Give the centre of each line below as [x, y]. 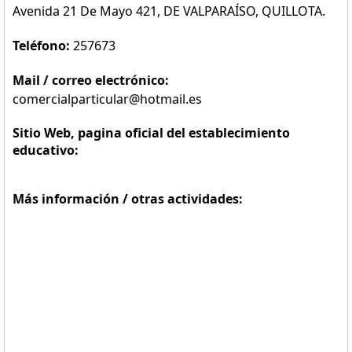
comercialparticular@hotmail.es [107, 99]
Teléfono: [43, 46]
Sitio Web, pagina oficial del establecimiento [151, 133]
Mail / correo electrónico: [91, 80]
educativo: [46, 150]
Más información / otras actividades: [128, 199]
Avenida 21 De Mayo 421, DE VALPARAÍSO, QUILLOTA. [169, 11]
